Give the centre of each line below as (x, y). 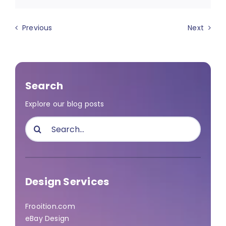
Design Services (67, 182)
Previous (37, 27)
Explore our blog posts (65, 104)
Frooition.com (50, 207)
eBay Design (47, 219)
